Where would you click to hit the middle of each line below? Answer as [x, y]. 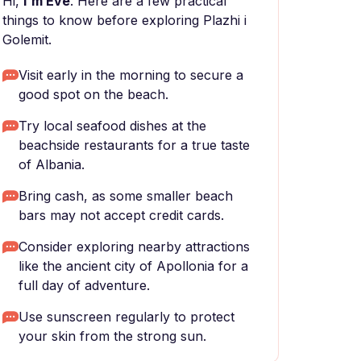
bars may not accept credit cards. [121, 215]
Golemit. [27, 39]
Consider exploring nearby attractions [134, 247]
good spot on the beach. [93, 94]
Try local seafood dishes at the [112, 126]
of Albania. [52, 164]
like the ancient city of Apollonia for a [133, 266]
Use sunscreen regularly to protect [127, 317]
